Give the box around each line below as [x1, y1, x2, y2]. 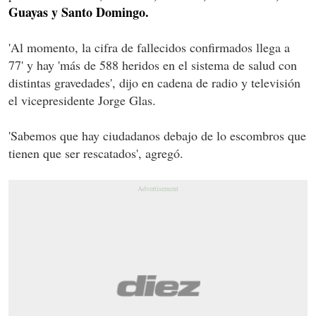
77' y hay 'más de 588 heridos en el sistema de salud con [8, 56, 297, 73]
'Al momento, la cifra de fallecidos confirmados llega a [8, 38, 290, 56]
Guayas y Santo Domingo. [8, 2, 149, 21]
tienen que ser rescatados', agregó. [8, 144, 183, 162]
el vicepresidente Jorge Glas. [8, 91, 156, 109]
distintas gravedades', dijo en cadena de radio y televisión [8, 73, 300, 91]
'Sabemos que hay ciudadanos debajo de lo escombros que [8, 126, 306, 144]
